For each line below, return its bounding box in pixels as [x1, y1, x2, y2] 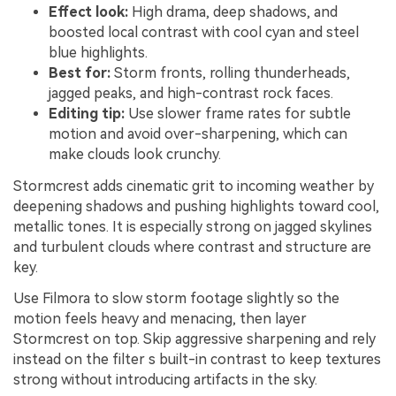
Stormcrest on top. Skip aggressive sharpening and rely [13, 331, 376, 348]
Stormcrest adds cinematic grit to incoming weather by [13, 177, 374, 194]
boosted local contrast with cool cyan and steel [49, 23, 359, 41]
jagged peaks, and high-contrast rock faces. [49, 84, 333, 102]
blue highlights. [49, 43, 148, 61]
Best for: [49, 64, 110, 81]
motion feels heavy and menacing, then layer [13, 310, 307, 328]
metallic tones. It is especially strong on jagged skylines [13, 217, 372, 235]
